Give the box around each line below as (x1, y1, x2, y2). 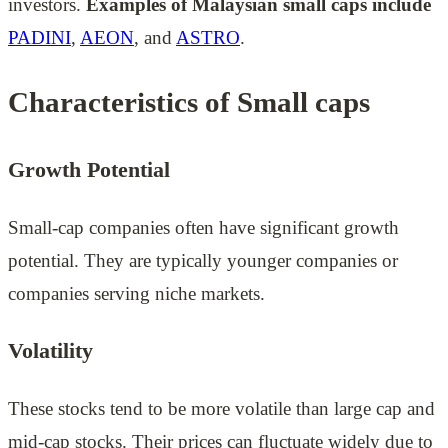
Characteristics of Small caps (8, 86, 370, 118)
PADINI (8, 27, 71, 49)
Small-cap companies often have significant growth (8, 216, 399, 238)
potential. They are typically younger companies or (8, 249, 398, 271)
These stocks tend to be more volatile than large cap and (8, 398, 435, 420)
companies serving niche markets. (8, 282, 265, 304)
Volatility (8, 338, 93, 364)
